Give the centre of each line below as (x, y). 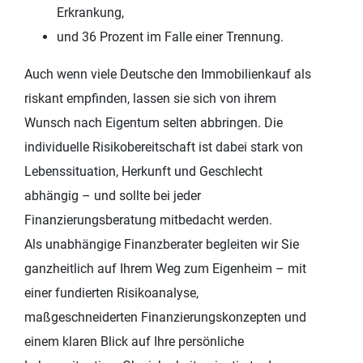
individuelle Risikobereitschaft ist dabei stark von (164, 147)
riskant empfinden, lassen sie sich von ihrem (150, 98)
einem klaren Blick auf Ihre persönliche (134, 341)
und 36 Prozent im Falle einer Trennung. (170, 36)
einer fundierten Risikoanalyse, (111, 293)
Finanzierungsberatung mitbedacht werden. (148, 220)
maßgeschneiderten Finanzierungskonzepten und (165, 317)
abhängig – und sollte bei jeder (113, 195)
